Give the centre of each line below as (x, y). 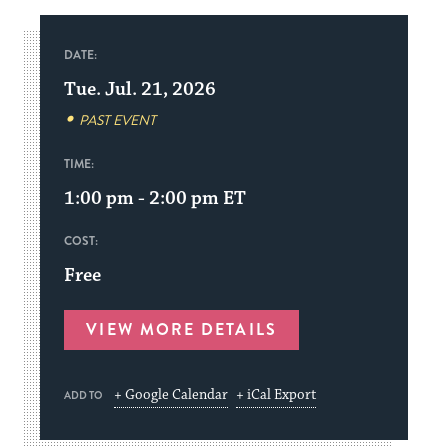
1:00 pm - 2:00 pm (144, 198)
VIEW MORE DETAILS (181, 329)
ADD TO (83, 395)
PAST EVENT (118, 120)
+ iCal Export (276, 395)
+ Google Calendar (171, 395)
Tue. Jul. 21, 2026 (140, 89)
